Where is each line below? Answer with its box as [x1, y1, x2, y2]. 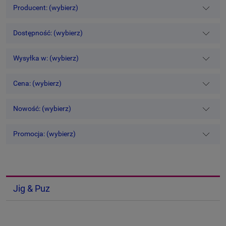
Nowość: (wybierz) [13, 104, 72, 113]
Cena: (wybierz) [13, 79, 62, 88]
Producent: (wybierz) [13, 4, 79, 12]
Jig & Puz [13, 183, 50, 194]
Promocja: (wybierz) [13, 130, 76, 138]
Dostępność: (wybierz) [13, 29, 83, 37]
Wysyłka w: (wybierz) [13, 54, 79, 63]
